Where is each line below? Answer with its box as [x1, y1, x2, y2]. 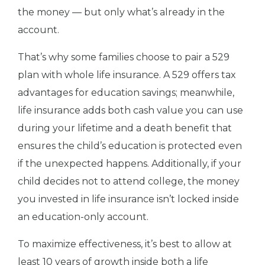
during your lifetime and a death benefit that [18, 122, 232, 134]
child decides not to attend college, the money [18, 176, 240, 188]
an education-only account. [18, 211, 148, 223]
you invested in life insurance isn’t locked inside [18, 193, 239, 205]
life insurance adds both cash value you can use [18, 105, 243, 117]
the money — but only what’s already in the [18, 7, 225, 18]
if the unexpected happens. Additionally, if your [18, 158, 241, 170]
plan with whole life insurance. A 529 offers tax [18, 69, 236, 81]
